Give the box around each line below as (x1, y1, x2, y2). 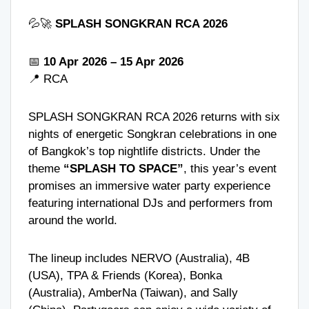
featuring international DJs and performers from (28, 196, 272, 210)
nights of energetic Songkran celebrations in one (28, 127, 277, 141)
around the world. (28, 213, 117, 227)
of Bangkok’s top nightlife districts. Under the (28, 144, 260, 158)
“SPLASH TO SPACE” (63, 161, 183, 175)
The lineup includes (28, 251, 131, 265)
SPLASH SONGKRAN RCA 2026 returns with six (28, 110, 280, 123)
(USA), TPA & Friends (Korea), (28, 268, 190, 282)
